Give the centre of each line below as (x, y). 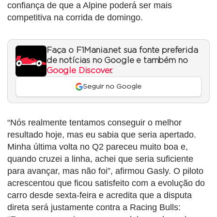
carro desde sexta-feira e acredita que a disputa (100, 195)
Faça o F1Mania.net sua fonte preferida (122, 50)
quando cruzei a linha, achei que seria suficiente (100, 159)
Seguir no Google (112, 87)
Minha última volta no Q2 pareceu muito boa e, (98, 147)
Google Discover (79, 70)
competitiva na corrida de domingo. (75, 17)
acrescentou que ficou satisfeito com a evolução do (106, 183)
